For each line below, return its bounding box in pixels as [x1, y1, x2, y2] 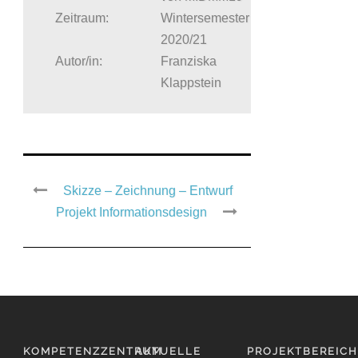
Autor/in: [55, 54, 102, 69]
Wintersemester [161, 11, 249, 26]
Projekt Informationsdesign [56, 205, 207, 220]
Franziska [161, 54, 217, 69]
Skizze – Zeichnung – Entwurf [63, 184, 233, 198]
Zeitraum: [55, 11, 109, 26]
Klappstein [161, 76, 221, 90]
